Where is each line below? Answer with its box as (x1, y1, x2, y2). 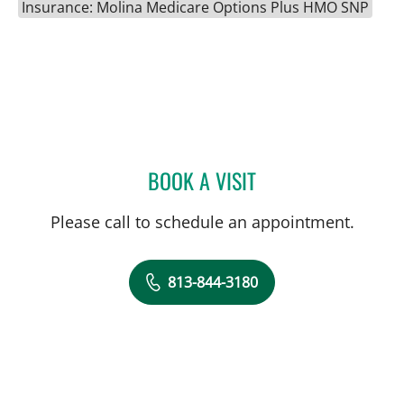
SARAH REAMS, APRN (255, 165, 381, 189)
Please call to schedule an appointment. (50, 210, 354, 233)
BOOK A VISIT (148, 163, 256, 197)
